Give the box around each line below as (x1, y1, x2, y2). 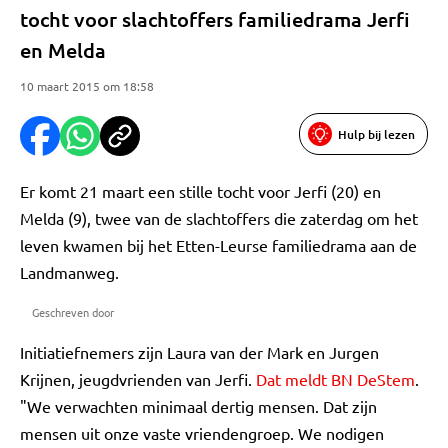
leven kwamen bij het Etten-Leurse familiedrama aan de (20, 235, 417, 255)
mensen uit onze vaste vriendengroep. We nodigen (20, 423, 384, 443)
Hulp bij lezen (338, 125, 415, 143)
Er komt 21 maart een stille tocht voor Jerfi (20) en (20, 181, 381, 201)
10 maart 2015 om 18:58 (20, 78, 154, 94)
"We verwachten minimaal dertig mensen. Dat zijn (20, 396, 377, 416)
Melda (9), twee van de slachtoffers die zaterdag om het (20, 208, 418, 228)
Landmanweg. (20, 262, 119, 282)
